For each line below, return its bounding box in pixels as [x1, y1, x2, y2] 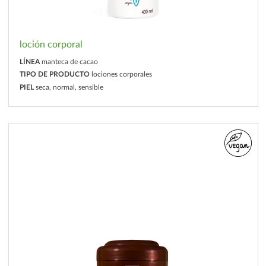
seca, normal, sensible [35, 83, 103, 91]
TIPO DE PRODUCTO [19, 71, 90, 78]
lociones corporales [91, 71, 152, 78]
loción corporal [19, 39, 83, 49]
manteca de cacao [41, 58, 98, 66]
